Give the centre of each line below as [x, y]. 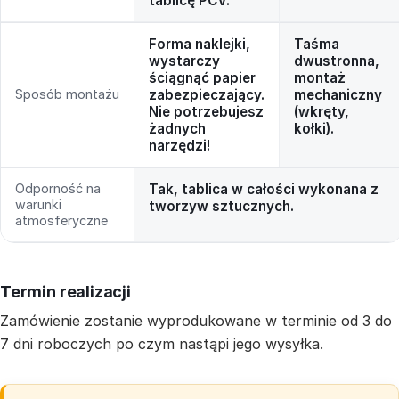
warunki [38, 205]
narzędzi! [179, 146]
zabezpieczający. [207, 95]
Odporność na [58, 189]
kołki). [314, 129]
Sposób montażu [67, 94]
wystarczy [184, 61]
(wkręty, [322, 112]
